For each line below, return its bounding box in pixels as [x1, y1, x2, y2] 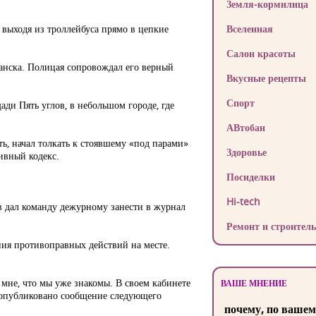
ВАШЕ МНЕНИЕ [220, 277, 287, 289]
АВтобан [226, 121, 265, 134]
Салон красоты [226, 47, 296, 60]
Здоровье [226, 145, 267, 159]
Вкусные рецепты [226, 71, 306, 85]
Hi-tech [226, 195, 260, 208]
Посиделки [226, 170, 275, 183]
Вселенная [226, 22, 273, 35]
